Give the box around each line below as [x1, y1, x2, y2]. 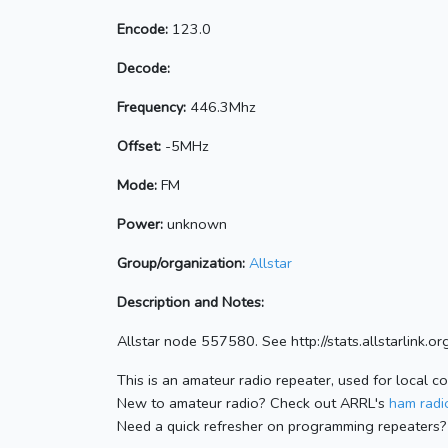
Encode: [117, 19, 168, 40]
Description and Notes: [117, 292, 264, 313]
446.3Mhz [186, 97, 256, 118]
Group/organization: [117, 253, 245, 274]
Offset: [117, 136, 161, 157]
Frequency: [117, 97, 186, 118]
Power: [117, 214, 163, 235]
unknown [163, 214, 227, 235]
